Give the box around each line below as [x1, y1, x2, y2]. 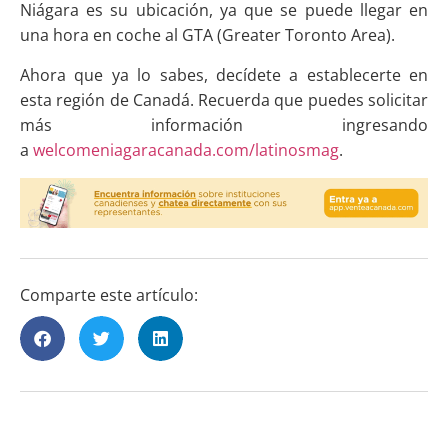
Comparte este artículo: [20, 284, 198, 307]
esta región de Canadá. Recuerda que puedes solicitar [20, 88, 428, 111]
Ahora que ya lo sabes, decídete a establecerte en [20, 63, 428, 86]
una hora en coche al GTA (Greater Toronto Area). [20, 23, 399, 46]
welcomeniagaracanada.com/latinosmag [33, 138, 339, 161]
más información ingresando [20, 113, 428, 136]
